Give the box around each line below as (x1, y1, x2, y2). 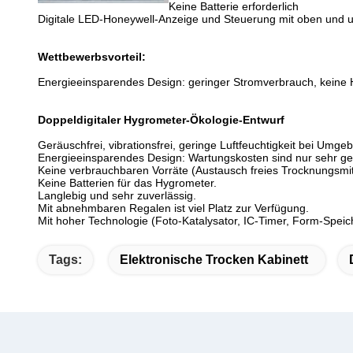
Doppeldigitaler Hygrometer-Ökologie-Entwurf (38, 113, 284, 126)
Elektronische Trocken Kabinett (120, 253, 308, 266)
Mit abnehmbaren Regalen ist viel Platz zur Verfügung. (38, 202, 309, 214)
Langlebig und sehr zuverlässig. (38, 189, 196, 202)
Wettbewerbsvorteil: (38, 50, 146, 63)
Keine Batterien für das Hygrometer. (38, 176, 217, 189)
